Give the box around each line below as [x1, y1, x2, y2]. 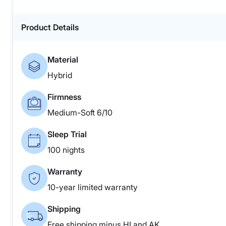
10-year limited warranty [47, 182, 138, 193]
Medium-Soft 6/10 [47, 107, 112, 118]
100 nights [47, 145, 85, 155]
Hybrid [47, 70, 72, 81]
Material [47, 54, 78, 65]
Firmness [47, 92, 81, 102]
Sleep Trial [47, 129, 87, 140]
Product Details [21, 22, 79, 33]
